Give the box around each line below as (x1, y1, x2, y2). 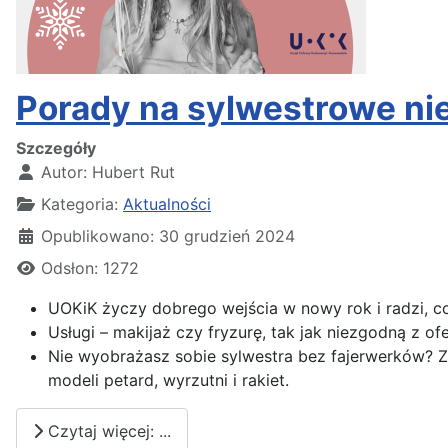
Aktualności (123, 193, 211, 214)
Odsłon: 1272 (41, 257, 139, 278)
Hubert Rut (92, 161, 175, 182)
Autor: (36, 161, 92, 182)
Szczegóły (16, 137, 96, 158)
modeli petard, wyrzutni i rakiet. (48, 369, 289, 390)
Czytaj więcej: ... (43, 420, 171, 441)
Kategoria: (36, 193, 123, 214)
